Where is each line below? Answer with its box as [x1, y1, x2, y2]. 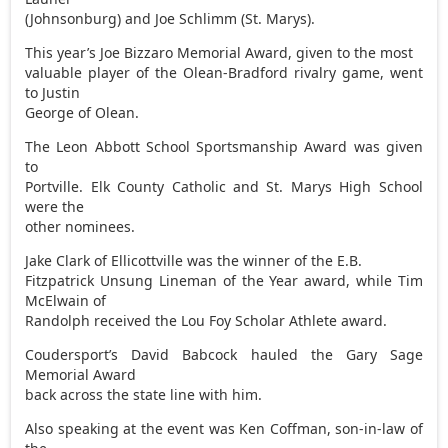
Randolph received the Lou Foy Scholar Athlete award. [25, 310, 388, 330]
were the [25, 196, 85, 216]
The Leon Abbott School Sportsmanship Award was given [25, 136, 423, 156]
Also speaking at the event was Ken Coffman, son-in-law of [25, 418, 423, 438]
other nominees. [25, 216, 136, 236]
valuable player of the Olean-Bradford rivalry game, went [25, 62, 423, 82]
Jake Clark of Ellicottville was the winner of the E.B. [25, 250, 363, 270]
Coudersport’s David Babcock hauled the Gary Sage [25, 344, 423, 364]
